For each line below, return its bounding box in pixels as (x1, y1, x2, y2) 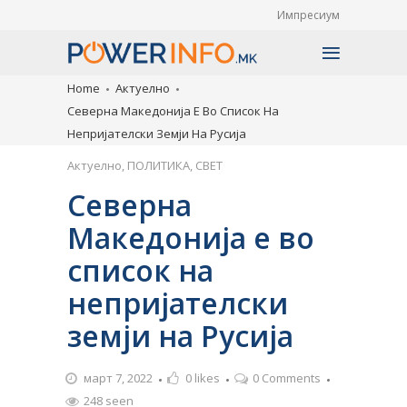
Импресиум (277, 7, 340, 23)
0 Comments (253, 370, 321, 386)
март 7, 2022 (84, 370, 153, 386)
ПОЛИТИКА (127, 157, 190, 174)
